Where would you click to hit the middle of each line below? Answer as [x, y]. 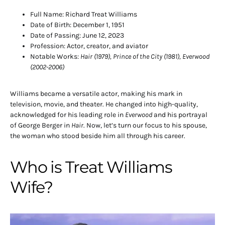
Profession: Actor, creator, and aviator [89, 46]
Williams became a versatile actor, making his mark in [96, 93]
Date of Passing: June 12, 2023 [77, 35]
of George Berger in [41, 125]
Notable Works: [55, 56]
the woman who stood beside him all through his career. [98, 136]
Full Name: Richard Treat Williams [84, 14]
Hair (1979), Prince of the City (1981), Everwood [145, 56]
